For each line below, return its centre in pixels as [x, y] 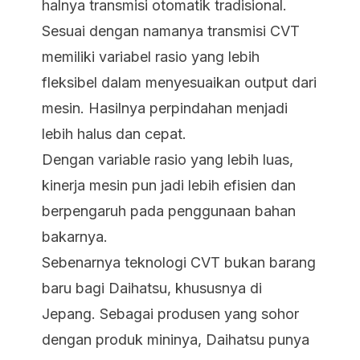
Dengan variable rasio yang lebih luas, [168, 160]
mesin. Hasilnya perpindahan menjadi [165, 108]
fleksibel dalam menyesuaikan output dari [179, 82]
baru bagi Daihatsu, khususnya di [152, 288]
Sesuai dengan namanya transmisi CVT [171, 31]
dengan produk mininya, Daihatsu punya [176, 340]
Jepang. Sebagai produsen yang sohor [170, 314]
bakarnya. [75, 237]
